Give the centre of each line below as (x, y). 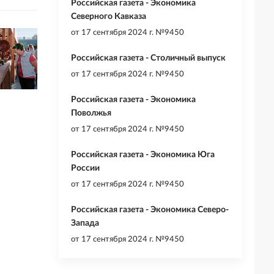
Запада (85, 224)
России (85, 168)
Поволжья (91, 113)
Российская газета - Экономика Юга (143, 155)
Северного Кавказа (109, 17)
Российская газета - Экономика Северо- (150, 210)
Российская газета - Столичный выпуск (148, 58)
